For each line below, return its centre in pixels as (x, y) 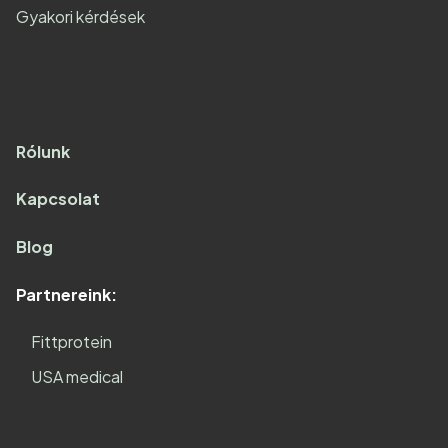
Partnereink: (66, 294)
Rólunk (43, 151)
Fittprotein (71, 342)
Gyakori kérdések (80, 17)
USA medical (77, 376)
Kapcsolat (58, 199)
